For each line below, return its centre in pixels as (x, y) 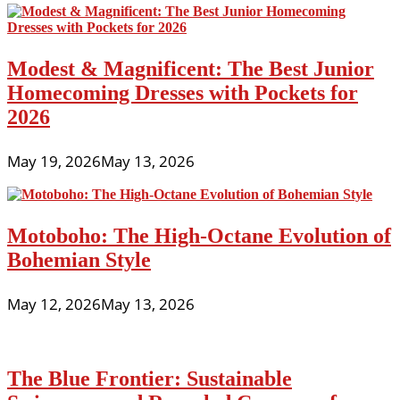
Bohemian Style (79, 260)
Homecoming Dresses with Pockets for (183, 93)
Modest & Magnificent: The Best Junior (191, 69)
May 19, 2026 (54, 162)
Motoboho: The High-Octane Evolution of (199, 236)
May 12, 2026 (54, 304)
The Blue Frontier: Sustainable (150, 379)
